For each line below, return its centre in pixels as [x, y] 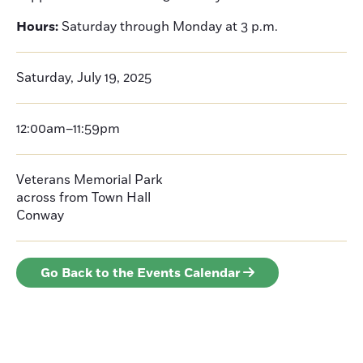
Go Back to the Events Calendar [141, 273]
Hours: [37, 27]
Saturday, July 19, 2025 [84, 78]
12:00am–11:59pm [68, 129]
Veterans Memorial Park [89, 180]
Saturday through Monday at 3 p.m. [168, 27]
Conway [40, 216]
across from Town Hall [83, 198]
